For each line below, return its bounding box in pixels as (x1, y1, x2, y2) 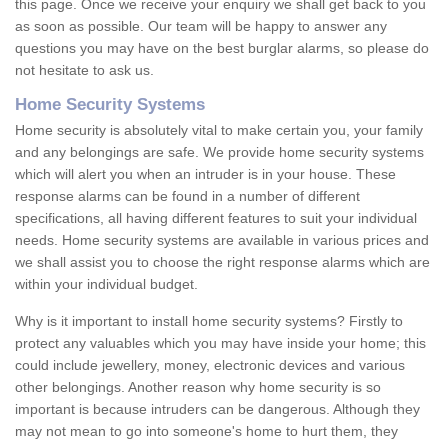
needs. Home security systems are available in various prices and (15, 232, 429, 249)
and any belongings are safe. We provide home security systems (15, 144, 424, 161)
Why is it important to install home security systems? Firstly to (15, 313, 403, 330)
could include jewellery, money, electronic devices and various (15, 357, 405, 374)
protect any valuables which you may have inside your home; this (15, 335, 426, 352)
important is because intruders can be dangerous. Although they (15, 401, 420, 418)
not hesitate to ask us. (15, 62, 158, 79)
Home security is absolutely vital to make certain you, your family (15, 122, 423, 139)
